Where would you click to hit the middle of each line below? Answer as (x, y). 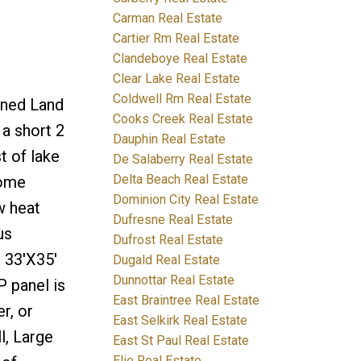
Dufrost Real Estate (168, 239)
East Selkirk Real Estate (180, 320)
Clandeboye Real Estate (180, 58)
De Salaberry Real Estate (183, 159)
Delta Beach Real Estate (181, 179)
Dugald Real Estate (167, 259)
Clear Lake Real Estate (177, 78)
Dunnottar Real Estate (174, 280)
